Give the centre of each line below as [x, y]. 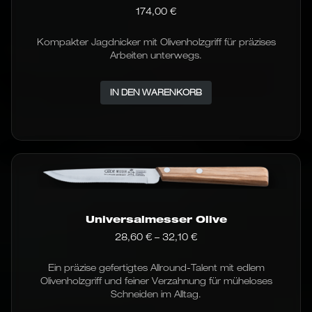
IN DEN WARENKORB [156, 92]
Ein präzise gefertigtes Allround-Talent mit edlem [156, 268]
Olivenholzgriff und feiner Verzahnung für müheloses [156, 281]
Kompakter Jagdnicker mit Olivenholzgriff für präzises [156, 41]
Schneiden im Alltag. [156, 294]
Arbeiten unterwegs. [156, 55]
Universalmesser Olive [156, 219]
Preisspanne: [228, 236]
